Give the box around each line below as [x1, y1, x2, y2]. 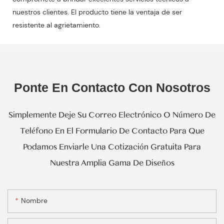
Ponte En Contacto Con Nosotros [13, 80, 210, 94]
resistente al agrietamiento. [12, 20, 100, 30]
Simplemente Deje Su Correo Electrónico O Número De [8, 109, 215, 120]
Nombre [21, 195, 47, 205]
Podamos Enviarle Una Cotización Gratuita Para [23, 141, 201, 152]
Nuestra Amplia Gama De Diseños [49, 157, 174, 168]
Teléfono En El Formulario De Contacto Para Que [19, 125, 204, 136]
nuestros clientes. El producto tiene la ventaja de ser [12, 7, 182, 17]
